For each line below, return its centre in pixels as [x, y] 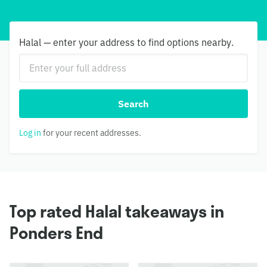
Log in [30, 133]
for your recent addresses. [91, 133]
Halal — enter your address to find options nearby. [126, 42]
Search [133, 104]
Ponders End [56, 233]
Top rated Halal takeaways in [117, 211]
